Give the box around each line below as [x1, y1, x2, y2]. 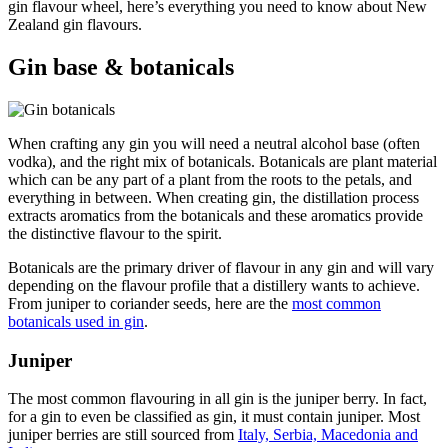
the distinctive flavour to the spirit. [8, 224, 222, 242]
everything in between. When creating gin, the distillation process [8, 188, 419, 206]
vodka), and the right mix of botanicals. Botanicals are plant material [8, 152, 437, 170]
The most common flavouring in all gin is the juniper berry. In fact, [8, 390, 427, 408]
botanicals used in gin [8, 312, 144, 330]
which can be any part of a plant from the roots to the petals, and [8, 170, 412, 188]
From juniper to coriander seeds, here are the [8, 294, 292, 312]
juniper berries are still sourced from [8, 426, 238, 444]
